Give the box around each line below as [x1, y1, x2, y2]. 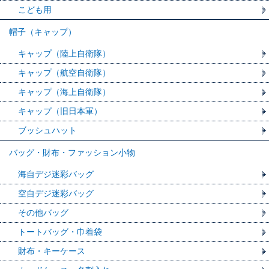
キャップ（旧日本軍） [18, 106, 102, 116]
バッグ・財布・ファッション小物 [9, 148, 135, 158]
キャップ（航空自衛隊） [18, 68, 110, 78]
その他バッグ [18, 208, 68, 218]
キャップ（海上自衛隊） [18, 87, 110, 97]
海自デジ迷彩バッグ [18, 169, 94, 180]
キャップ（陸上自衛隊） [18, 49, 110, 59]
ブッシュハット [18, 125, 77, 136]
